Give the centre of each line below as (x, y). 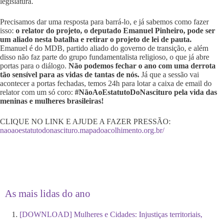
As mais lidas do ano (48, 193)
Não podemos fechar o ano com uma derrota (142, 66)
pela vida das (196, 92)
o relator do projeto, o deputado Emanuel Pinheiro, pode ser (115, 30)
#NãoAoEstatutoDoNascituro (123, 92)
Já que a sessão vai (169, 74)
